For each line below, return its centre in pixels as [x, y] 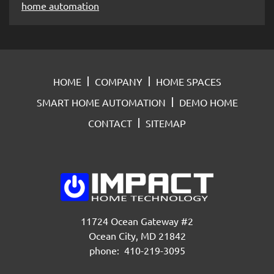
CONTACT [110, 123]
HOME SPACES [188, 81]
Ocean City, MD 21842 [137, 236]
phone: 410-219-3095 [137, 250]
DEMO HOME [208, 102]
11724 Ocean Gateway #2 [137, 221]
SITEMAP [166, 123]
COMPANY [118, 81]
